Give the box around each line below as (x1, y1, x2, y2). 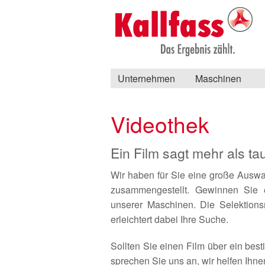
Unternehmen (118, 72, 176, 85)
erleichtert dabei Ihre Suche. (111, 212, 228, 227)
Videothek (111, 108, 209, 140)
